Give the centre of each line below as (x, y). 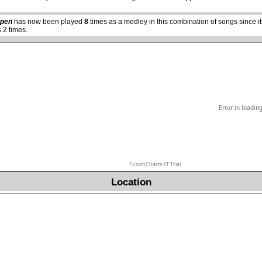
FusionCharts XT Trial (155, 164)
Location (131, 182)
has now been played (48, 22)
